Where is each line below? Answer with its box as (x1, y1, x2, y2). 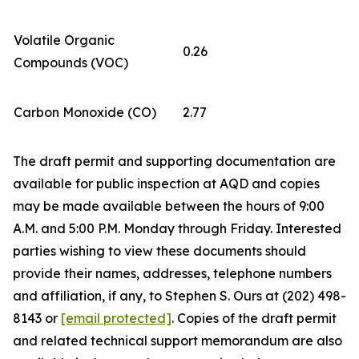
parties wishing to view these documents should (13, 243, 306, 259)
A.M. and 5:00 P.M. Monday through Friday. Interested (13, 220, 341, 236)
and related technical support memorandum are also (13, 333, 342, 349)
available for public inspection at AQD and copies (13, 175, 320, 192)
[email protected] (61, 310, 171, 326)
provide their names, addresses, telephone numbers (13, 265, 332, 281)
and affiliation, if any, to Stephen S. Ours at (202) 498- (13, 288, 346, 304)
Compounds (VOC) (14, 54, 128, 71)
